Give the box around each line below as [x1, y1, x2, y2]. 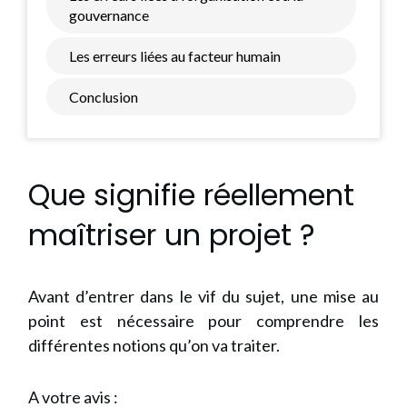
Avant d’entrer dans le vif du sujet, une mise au [28, 286, 379, 306]
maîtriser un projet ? [28, 214, 315, 255]
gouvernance [69, 6, 149, 24]
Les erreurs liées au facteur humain [69, 47, 281, 65]
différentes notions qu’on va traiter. [28, 335, 280, 355]
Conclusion [69, 88, 138, 105]
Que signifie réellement [28, 174, 354, 215]
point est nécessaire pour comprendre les [28, 311, 379, 331]
